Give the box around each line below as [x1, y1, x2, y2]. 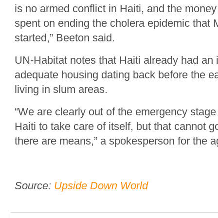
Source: [15, 180, 54, 192]
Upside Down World [54, 180, 148, 192]
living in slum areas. [15, 83, 108, 95]
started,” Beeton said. [15, 32, 115, 44]
